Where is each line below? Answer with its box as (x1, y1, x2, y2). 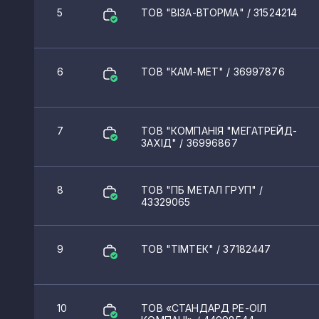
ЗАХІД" (141, 137, 180, 150)
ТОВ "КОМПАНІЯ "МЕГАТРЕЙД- (141, 125, 297, 137)
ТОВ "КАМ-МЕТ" (141, 66, 227, 78)
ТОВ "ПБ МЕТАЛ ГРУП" (141, 184, 260, 197)
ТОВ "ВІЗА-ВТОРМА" (141, 6, 247, 19)
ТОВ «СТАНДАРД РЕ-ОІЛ (141, 302, 267, 315)
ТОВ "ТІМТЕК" (141, 243, 217, 256)
